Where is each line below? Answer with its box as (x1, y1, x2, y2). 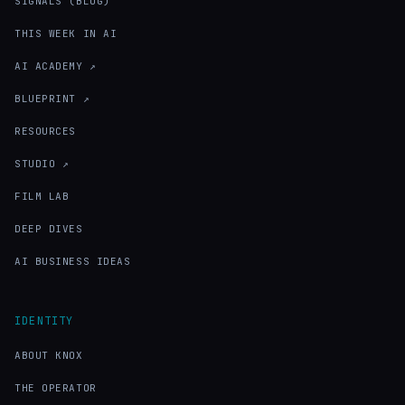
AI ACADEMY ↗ (14, 59, 97, 72)
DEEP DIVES (14, 221, 83, 235)
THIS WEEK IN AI (14, 26, 118, 40)
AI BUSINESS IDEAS (14, 254, 131, 268)
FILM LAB (14, 189, 70, 202)
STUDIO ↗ (14, 156, 70, 170)
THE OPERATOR (14, 381, 97, 394)
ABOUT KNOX (14, 348, 83, 362)
